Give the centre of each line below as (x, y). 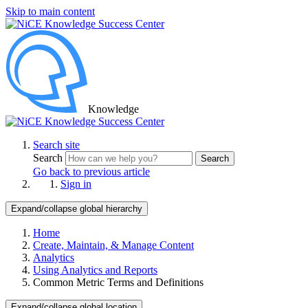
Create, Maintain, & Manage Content (113, 245)
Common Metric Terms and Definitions (118, 282)
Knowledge (113, 109)
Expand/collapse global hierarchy (77, 209)
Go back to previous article (91, 172)
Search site (56, 145)
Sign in (76, 184)
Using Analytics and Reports (95, 270)
